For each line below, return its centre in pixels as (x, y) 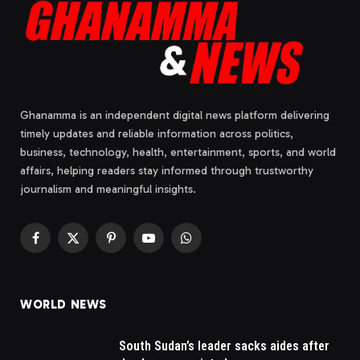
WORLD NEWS (63, 305)
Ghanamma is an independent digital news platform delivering (175, 116)
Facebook (59, 245)
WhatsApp (211, 245)
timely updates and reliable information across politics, (157, 134)
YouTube (168, 245)
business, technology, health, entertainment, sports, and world (178, 153)
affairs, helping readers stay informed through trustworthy (167, 171)
